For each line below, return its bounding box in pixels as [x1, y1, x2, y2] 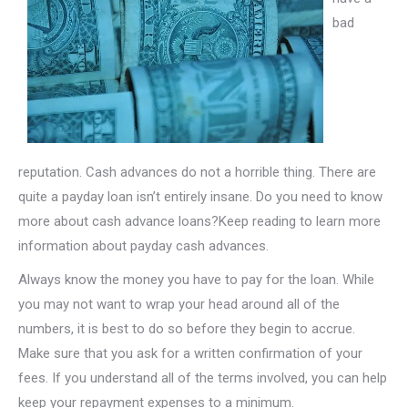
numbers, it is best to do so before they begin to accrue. [18, 320, 355, 337]
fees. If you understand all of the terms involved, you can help [18, 369, 387, 386]
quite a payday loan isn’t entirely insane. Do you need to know [18, 188, 382, 205]
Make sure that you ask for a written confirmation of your [18, 344, 362, 362]
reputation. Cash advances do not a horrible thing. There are [18, 163, 376, 180]
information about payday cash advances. [18, 237, 269, 254]
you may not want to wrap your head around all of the [18, 295, 340, 312]
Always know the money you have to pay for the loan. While [18, 270, 374, 288]
